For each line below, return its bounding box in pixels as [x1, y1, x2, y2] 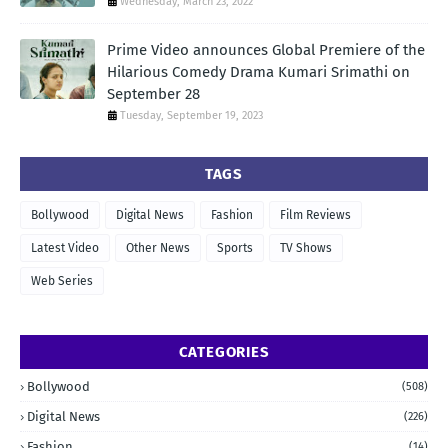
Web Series [31, 273, 93, 288]
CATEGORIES [178, 342, 270, 361]
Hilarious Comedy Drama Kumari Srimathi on [107, 62, 410, 81]
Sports [217, 240, 253, 255]
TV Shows [280, 240, 332, 255]
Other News [126, 240, 190, 255]
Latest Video [31, 240, 99, 255]
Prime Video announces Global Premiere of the [107, 40, 425, 59]
